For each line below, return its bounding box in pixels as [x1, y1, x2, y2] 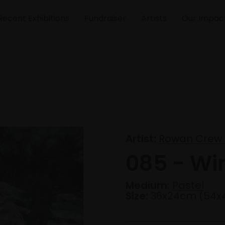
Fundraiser [84, 13, 126, 24]
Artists [141, 13, 167, 24]
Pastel [172, 178, 204, 193]
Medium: [126, 178, 170, 193]
